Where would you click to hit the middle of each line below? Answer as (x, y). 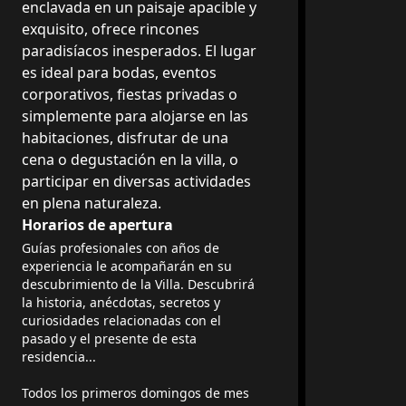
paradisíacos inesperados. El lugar (139, 51)
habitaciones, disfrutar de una (125, 138)
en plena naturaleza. (92, 203)
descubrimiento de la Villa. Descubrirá (138, 284)
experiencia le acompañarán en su (127, 266)
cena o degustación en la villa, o (130, 159)
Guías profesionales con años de (121, 248)
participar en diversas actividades (136, 181)
